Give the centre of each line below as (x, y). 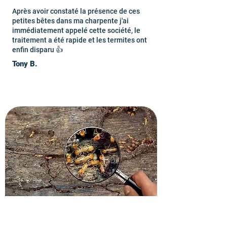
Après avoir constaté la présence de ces (76, 11)
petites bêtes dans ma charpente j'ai (70, 21)
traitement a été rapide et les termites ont (80, 40)
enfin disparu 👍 (37, 50)
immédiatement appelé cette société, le (76, 30)
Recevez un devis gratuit (69, 209)
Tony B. (25, 64)
